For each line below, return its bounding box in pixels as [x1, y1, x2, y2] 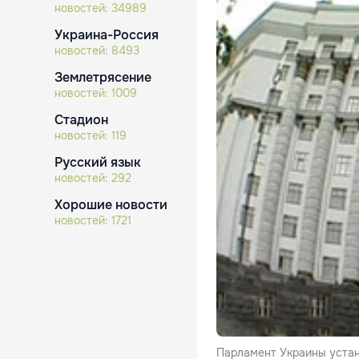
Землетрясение [54, 69, 151, 86]
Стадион [54, 111, 108, 128]
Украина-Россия [54, 26, 159, 43]
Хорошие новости [54, 196, 167, 213]
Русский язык [54, 154, 141, 171]
